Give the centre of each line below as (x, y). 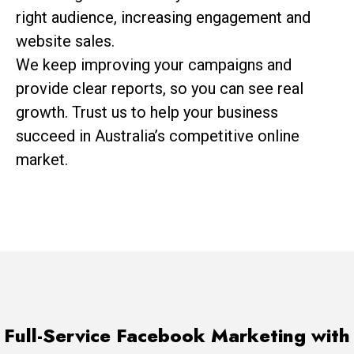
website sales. (65, 41)
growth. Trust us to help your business (147, 112)
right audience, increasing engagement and (163, 17)
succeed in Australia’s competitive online (158, 136)
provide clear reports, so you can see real (160, 88)
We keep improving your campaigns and (154, 64)
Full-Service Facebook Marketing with (177, 335)
